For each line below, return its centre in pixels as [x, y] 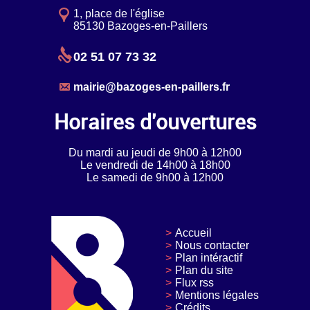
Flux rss [194, 282]
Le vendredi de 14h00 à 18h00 [155, 165]
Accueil [193, 232]
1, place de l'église [119, 13]
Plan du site [204, 270]
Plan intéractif [209, 257]
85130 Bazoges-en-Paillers [140, 26]
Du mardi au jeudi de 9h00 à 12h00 [155, 152]
